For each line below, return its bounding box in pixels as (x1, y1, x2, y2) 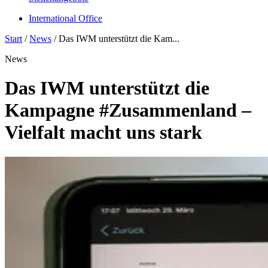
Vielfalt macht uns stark (5, 121, 202, 144)
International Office (29, 13, 102, 23)
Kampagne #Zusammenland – (5, 99, 251, 121)
